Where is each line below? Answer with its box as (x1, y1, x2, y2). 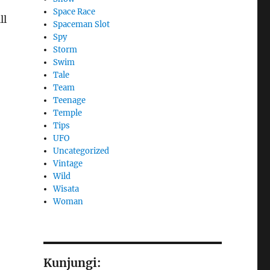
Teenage (53, 95, 86, 105)
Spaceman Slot (53, 19, 110, 30)
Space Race (53, 6, 96, 17)
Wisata (53, 183, 80, 194)
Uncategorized (53, 145, 110, 156)
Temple (53, 107, 83, 118)
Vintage (53, 158, 83, 169)
